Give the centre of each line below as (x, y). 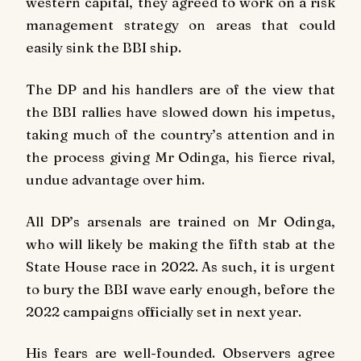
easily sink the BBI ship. (104, 47)
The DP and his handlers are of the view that (180, 89)
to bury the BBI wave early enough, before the (180, 288)
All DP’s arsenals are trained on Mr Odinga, (180, 221)
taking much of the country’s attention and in (180, 134)
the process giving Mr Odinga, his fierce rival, (180, 156)
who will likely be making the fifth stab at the (180, 243)
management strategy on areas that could (180, 24)
